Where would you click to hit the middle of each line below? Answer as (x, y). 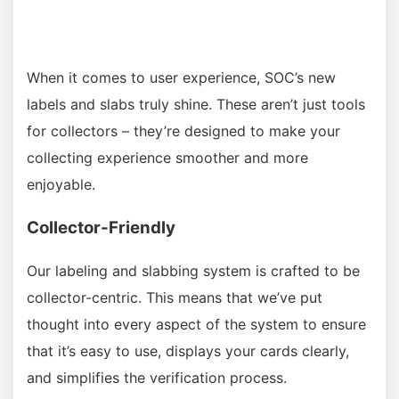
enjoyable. (61, 184)
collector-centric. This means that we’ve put (175, 298)
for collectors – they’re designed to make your (183, 130)
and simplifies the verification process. (157, 378)
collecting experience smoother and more (167, 157)
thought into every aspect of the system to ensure (196, 325)
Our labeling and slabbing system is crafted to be (193, 271)
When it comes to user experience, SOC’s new (181, 77)
